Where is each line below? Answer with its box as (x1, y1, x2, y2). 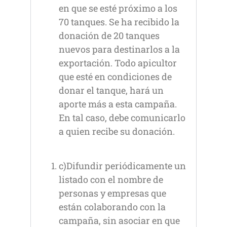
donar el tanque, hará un (59, 84, 164, 96)
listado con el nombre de (59, 173, 163, 186)
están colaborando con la (59, 201, 166, 213)
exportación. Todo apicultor (59, 56, 177, 69)
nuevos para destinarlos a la (59, 43, 180, 55)
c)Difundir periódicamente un (59, 160, 186, 172)
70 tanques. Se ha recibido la (59, 15, 179, 28)
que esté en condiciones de (59, 70, 172, 83)
